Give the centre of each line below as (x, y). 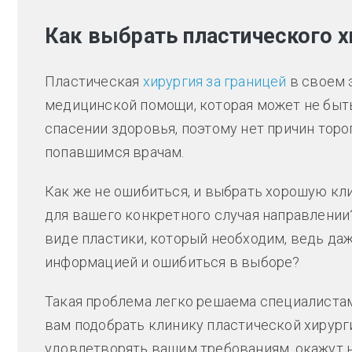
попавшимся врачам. (115, 152)
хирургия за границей (214, 82)
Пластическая (94, 82)
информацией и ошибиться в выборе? (172, 262)
